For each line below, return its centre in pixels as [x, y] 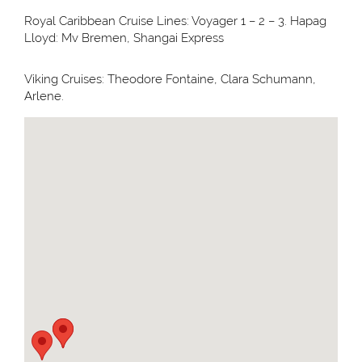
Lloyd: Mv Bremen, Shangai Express [124, 38]
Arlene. [44, 97]
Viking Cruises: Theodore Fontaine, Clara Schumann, [170, 80]
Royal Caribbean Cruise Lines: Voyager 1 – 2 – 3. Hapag [175, 21]
